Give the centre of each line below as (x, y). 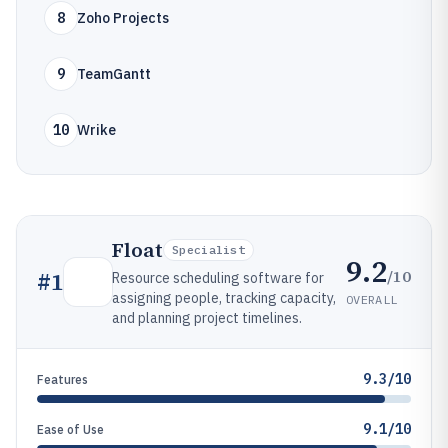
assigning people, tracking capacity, (224, 298)
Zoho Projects (123, 18)
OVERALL (372, 299)
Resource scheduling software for (218, 278)
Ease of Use (70, 429)
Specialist (208, 249)
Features (62, 379)
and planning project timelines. (207, 318)
